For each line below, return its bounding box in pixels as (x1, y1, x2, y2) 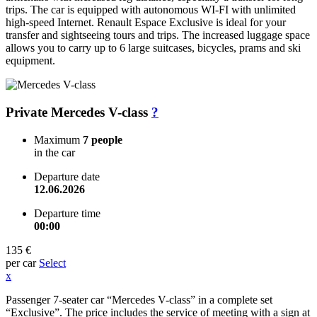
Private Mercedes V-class (6, 104, 151, 120)
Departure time (34, 207, 100, 219)
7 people (83, 133, 122, 146)
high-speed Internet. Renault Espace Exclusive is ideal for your (6, 16, 286, 29)
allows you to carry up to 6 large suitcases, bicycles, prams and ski (6, 42, 301, 54)
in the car (34, 146, 75, 158)
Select (39, 256, 66, 269)
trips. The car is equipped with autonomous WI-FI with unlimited (6, 4, 296, 16)
